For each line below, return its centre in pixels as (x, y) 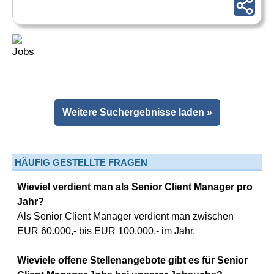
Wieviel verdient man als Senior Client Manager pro (135, 187)
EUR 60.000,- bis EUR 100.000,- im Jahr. (106, 231)
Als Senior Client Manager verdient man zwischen (125, 216)
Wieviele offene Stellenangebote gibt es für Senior (132, 260)
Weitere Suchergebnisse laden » (138, 112)
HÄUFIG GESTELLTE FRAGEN (81, 162)
